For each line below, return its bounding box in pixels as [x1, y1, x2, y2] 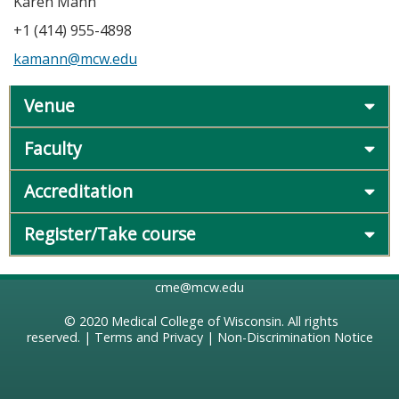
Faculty [24, 135, 82, 160]
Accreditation [24, 178, 133, 203]
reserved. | [26, 329, 94, 346]
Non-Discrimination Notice [216, 329, 373, 346]
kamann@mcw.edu [13, 48, 137, 69]
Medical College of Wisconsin [111, 313, 281, 330]
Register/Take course [24, 221, 196, 246]
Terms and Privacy [94, 329, 203, 346]
